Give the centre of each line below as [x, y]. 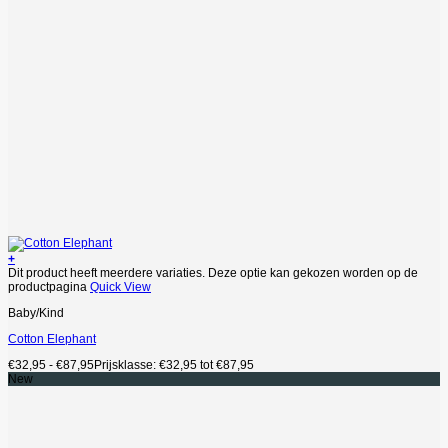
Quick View [120, 286]
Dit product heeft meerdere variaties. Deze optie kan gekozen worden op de [213, 272]
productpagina [49, 286]
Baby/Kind [36, 312]
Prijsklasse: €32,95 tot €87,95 [174, 364]
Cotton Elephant [52, 338]
